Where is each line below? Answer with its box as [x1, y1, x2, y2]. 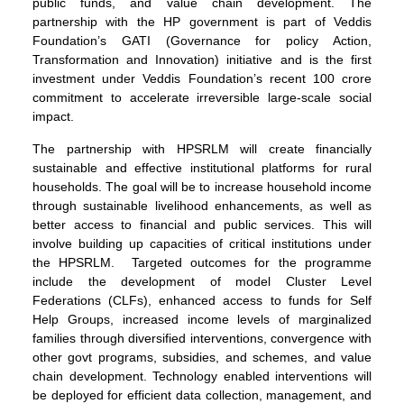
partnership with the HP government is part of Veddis [32, 14, 372, 30]
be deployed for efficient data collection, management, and [32, 387, 372, 402]
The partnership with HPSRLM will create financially [32, 141, 372, 156]
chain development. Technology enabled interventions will [32, 368, 372, 383]
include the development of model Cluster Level [32, 273, 372, 289]
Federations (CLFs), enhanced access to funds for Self [32, 292, 372, 308]
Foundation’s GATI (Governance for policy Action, [32, 33, 372, 49]
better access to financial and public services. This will [32, 216, 372, 232]
